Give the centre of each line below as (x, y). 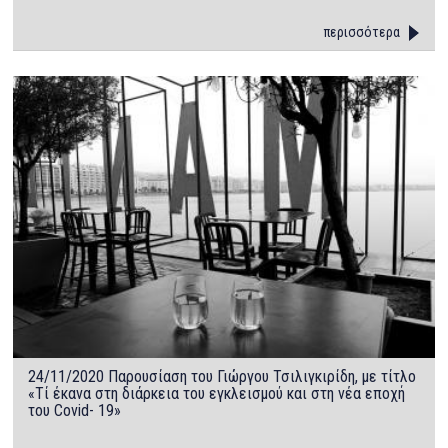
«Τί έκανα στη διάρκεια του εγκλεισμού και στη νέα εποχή (217, 393)
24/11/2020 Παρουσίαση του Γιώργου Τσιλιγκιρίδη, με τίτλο (222, 376)
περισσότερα (361, 32)
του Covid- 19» (75, 410)
